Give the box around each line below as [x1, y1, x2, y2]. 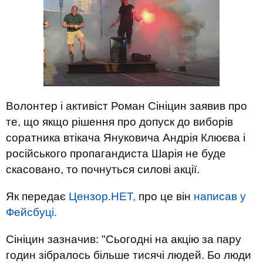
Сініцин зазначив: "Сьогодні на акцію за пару [6, 233, 241, 245]
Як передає [6, 190, 69, 203]
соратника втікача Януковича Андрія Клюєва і [6, 131, 245, 144]
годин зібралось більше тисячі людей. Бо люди [6, 249, 251, 261]
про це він [136, 190, 194, 203]
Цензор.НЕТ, [69, 190, 136, 203]
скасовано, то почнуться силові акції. [6, 163, 200, 176]
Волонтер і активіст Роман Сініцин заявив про [6, 100, 247, 112]
